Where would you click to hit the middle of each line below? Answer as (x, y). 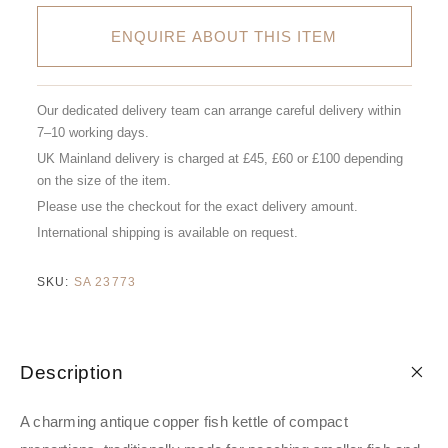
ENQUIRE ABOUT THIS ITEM (224, 37)
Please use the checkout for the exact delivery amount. (197, 207)
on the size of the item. (103, 181)
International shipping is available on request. (167, 233)
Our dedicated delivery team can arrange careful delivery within (218, 111)
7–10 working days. (92, 133)
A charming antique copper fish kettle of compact (184, 422)
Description (72, 373)
